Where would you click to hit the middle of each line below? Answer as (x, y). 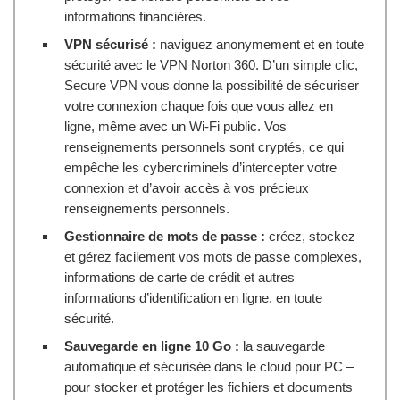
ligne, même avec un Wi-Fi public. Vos (175, 126)
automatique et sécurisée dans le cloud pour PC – (209, 366)
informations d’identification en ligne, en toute (193, 297)
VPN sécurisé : (110, 44)
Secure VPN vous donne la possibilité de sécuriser (212, 85)
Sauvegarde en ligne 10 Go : (152, 346)
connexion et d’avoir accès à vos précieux (187, 187)
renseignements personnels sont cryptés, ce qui (204, 146)
